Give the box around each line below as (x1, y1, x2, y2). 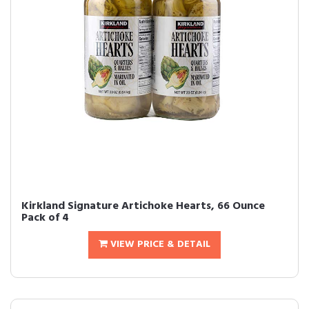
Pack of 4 (21, 209, 69, 227)
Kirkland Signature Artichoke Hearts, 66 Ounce (21, 197, 265, 215)
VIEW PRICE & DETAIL (108, 237, 210, 252)
